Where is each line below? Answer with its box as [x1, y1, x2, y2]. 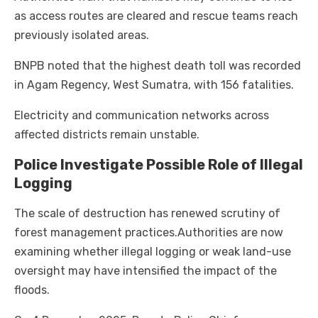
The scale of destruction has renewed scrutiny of [14, 207, 280, 221]
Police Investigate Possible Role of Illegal [14, 156, 303, 174]
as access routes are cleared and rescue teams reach [14, 9, 298, 23]
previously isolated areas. [14, 28, 149, 43]
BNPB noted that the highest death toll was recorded [14, 59, 301, 73]
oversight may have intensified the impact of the [14, 264, 277, 278]
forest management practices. [14, 226, 177, 240]
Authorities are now [177, 226, 283, 240]
